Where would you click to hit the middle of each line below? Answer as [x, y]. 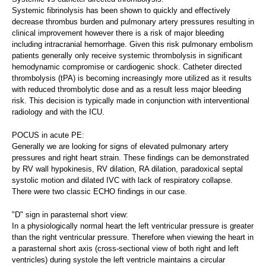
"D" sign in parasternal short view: [70, 214]
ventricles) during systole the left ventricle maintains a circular [118, 259]
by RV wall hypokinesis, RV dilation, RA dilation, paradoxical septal [127, 169]
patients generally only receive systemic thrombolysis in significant [127, 55]
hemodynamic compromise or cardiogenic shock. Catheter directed [127, 66]
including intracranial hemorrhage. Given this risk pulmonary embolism [132, 44]
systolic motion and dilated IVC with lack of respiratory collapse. [122, 180]
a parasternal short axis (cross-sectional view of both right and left [125, 248]
